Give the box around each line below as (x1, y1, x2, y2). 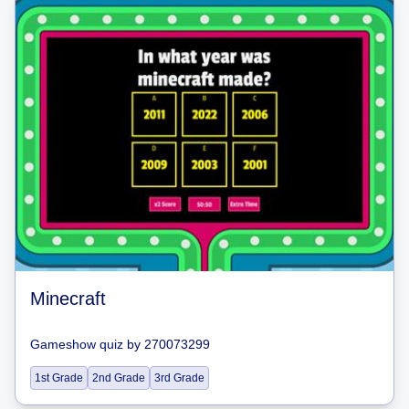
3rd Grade (154, 372, 204, 384)
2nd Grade (92, 372, 145, 384)
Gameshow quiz (30, 337, 123, 351)
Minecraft (30, 288, 106, 309)
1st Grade (35, 372, 83, 384)
